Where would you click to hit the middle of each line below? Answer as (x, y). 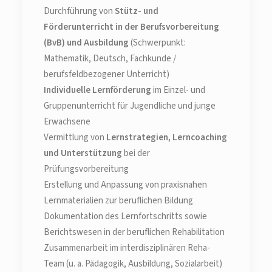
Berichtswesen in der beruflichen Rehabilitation (134, 232)
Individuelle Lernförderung (97, 90)
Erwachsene (67, 122)
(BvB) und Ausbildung (87, 43)
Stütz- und (137, 11)
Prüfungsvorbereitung (86, 169)
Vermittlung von (75, 138)
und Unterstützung (83, 153)
